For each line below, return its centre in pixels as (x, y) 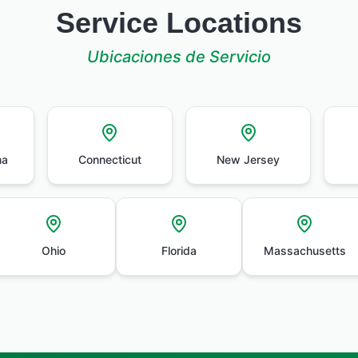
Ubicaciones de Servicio (179, 57)
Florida (179, 251)
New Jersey (249, 159)
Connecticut (109, 159)
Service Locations (179, 23)
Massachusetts (304, 251)
